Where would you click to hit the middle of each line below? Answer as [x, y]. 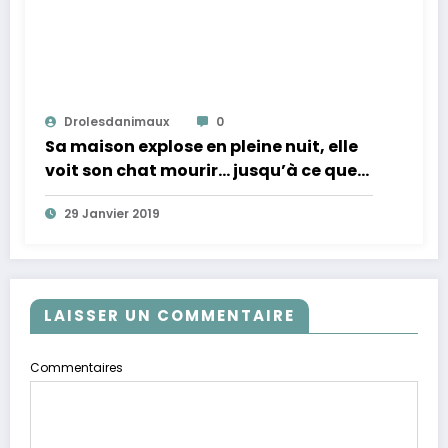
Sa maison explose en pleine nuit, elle [201, 147]
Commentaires [76, 368]
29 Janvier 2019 [112, 214]
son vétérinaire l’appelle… [154, 195]
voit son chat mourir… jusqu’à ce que [201, 171]
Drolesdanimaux [116, 122]
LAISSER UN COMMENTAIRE [169, 316]
